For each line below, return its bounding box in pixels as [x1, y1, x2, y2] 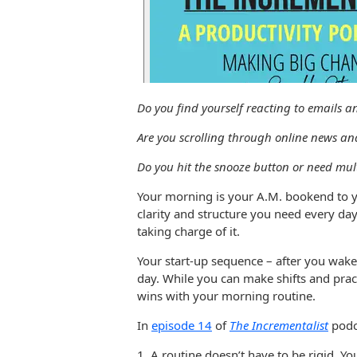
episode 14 [151, 316, 212, 333]
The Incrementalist [229, 316, 328, 333]
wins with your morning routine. [137, 287, 316, 304]
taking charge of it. [137, 222, 240, 239]
